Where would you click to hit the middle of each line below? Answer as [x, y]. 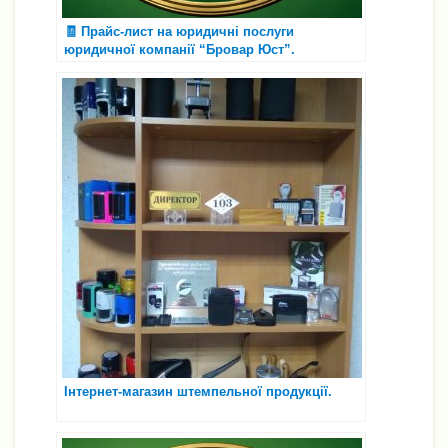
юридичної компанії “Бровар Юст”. [179, 49]
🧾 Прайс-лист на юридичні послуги [179, 31]
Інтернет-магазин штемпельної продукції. [198, 391]
